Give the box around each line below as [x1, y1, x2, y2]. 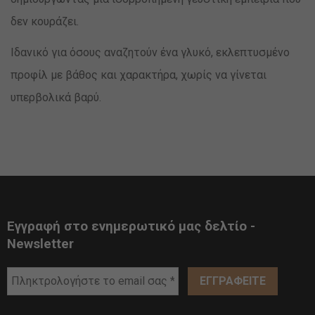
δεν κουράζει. [11, 14, 79, 28]
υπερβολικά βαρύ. [11, 91, 101, 104]
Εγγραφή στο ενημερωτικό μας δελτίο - [7, 218, 255, 234]
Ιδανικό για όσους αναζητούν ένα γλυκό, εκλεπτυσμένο [11, 46, 290, 59]
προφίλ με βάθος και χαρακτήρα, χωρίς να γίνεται [11, 68, 266, 82]
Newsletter [7, 236, 74, 252]
